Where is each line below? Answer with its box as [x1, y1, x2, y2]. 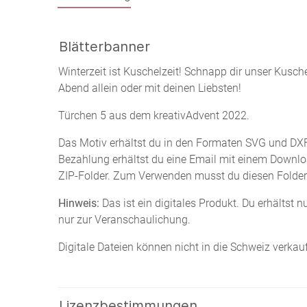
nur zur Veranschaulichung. [58, 212, 191, 226]
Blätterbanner [59, 38, 150, 55]
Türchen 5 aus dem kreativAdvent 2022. [58, 108, 249, 122]
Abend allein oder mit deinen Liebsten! [58, 81, 241, 95]
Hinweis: [58, 196, 99, 210]
